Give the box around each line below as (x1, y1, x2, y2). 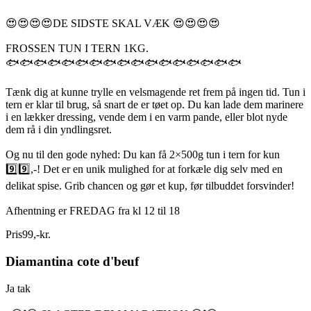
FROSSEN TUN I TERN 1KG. (6, 42, 149, 55)
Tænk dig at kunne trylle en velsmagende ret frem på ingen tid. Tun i (6, 86, 305, 99)
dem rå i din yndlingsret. (6, 124, 112, 136)
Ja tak (6, 282, 31, 294)
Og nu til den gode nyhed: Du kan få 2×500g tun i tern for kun (6, 149, 280, 161)
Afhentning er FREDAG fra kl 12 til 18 (6, 205, 180, 217)
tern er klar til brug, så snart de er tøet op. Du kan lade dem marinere (6, 99, 303, 111)
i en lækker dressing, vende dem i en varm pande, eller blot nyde (6, 111, 287, 124)
